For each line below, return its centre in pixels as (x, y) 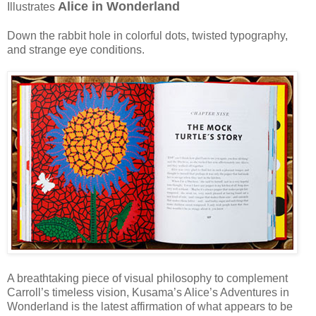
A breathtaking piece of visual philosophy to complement (147, 278)
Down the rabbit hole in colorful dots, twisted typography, (147, 35)
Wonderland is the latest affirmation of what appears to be (150, 306)
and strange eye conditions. (76, 49)
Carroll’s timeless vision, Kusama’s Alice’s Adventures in (148, 292)
